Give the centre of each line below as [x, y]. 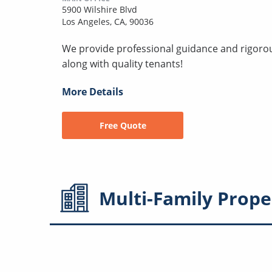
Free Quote [123, 125]
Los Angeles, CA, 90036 [108, 21]
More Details [93, 91]
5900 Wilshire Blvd [100, 9]
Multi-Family [156, 198]
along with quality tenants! [122, 63]
